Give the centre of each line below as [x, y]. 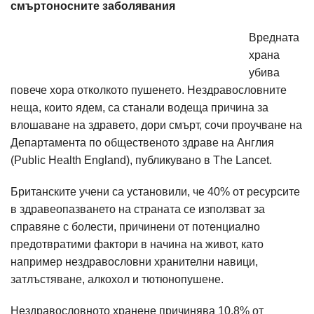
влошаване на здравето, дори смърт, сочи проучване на [156, 125]
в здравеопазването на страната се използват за [138, 209]
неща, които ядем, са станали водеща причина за [139, 108]
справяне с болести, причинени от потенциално [135, 227]
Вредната [274, 37]
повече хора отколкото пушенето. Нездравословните [149, 90]
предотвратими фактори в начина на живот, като [137, 244]
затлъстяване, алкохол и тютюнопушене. [117, 279]
